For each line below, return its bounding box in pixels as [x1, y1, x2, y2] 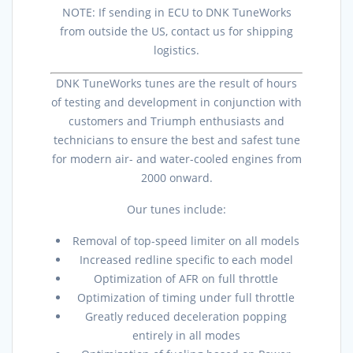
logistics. [154, 43, 199, 58]
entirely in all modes [132, 328, 240, 344]
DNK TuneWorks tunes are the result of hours [56, 76, 297, 91]
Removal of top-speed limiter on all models [72, 233, 299, 249]
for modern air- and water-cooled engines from [51, 151, 302, 167]
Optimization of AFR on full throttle [94, 271, 278, 287]
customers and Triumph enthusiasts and [69, 113, 284, 129]
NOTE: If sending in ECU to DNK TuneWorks [61, 5, 292, 20]
